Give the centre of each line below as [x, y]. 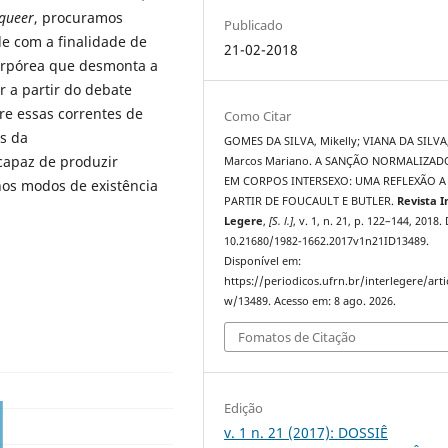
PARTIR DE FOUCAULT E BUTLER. [311, 201]
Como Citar [258, 116]
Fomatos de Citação [297, 336]
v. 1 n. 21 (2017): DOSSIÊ [306, 432]
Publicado [254, 25]
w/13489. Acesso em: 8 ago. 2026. [310, 301]
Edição [244, 407]
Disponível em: [263, 261]
